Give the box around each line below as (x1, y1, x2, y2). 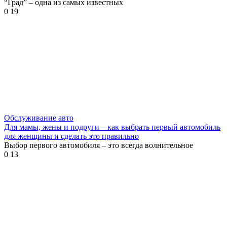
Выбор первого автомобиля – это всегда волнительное (4, 140, 193, 149)
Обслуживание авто (4, 113, 73, 122)
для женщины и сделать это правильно (4, 131, 139, 140)
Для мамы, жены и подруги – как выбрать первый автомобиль (4, 122, 220, 131)
